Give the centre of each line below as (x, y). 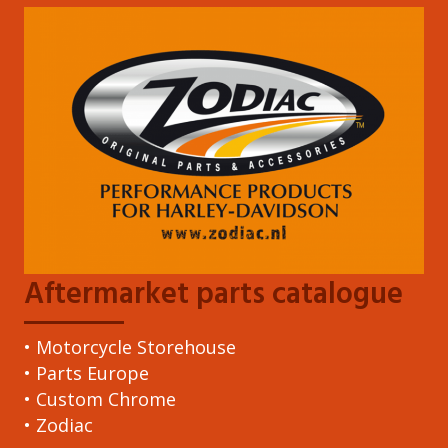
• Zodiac (58, 424)
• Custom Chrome (100, 398)
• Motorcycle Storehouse (130, 346)
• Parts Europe (86, 372)
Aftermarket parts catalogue (213, 294)
